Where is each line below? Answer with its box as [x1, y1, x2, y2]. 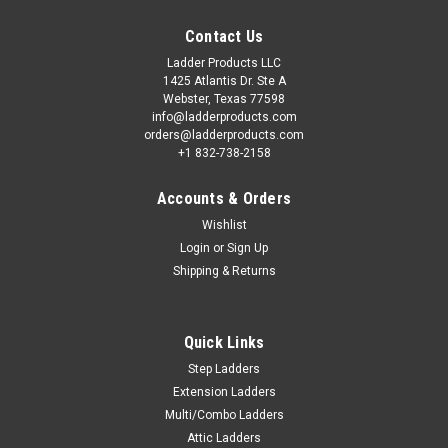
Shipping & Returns [172, 263, 276, 278]
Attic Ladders [187, 430, 261, 445]
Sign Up [227, 240, 269, 255]
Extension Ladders [172, 384, 276, 399]
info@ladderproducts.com [151, 109, 297, 124]
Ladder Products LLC [167, 55, 281, 70]
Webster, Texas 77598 [163, 91, 285, 106]
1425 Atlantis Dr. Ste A [162, 73, 286, 88]
